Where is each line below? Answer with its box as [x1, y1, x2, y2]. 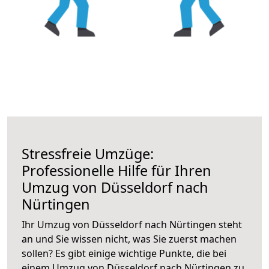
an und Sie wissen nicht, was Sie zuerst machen [22, 232, 237, 246]
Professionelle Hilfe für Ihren [22, 160, 211, 180]
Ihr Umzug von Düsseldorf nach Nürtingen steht [22, 217, 242, 231]
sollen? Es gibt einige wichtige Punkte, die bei [22, 246, 226, 260]
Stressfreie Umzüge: [22, 144, 154, 163]
